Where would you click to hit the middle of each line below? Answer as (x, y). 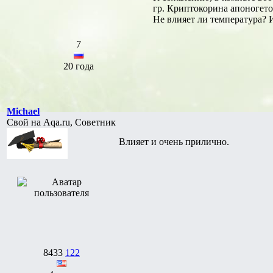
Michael (23, 111)
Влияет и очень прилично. (174, 141)
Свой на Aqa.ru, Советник (61, 122)
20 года (79, 66)
